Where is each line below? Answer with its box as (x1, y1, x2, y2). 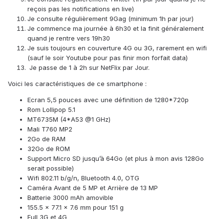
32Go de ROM (27, 144, 70, 153)
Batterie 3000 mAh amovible (27, 193, 113, 201)
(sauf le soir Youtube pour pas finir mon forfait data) (27, 53, 188, 62)
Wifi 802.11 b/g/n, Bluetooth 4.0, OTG (27, 174, 139, 182)
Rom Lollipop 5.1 (27, 105, 75, 113)
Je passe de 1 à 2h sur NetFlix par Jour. (27, 63, 150, 71)
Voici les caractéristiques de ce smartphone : (8, 79, 147, 88)
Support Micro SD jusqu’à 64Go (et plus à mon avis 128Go (27, 154, 204, 162)
